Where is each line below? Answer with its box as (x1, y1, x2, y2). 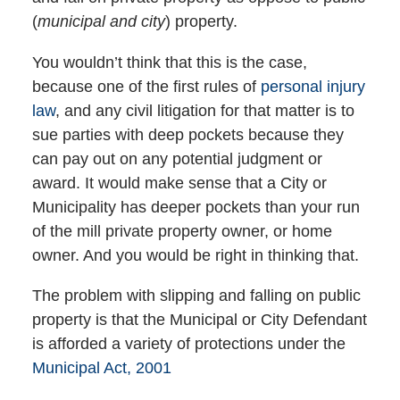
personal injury (260, 77, 365, 96)
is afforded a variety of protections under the (31, 334, 346, 353)
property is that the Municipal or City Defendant (31, 310, 367, 329)
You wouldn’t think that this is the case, (31, 53, 307, 71)
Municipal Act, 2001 (31, 358, 171, 377)
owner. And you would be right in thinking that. (31, 246, 359, 264)
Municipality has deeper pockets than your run (31, 197, 360, 216)
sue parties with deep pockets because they (31, 125, 344, 144)
